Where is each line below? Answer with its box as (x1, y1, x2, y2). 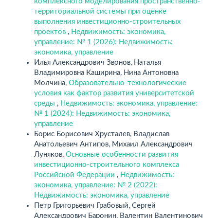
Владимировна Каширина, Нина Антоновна (34, 69, 179, 76)
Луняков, (34, 151, 66, 158)
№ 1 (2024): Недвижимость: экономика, (34, 110, 170, 117)
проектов (34, 28, 68, 36)
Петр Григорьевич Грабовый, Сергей (34, 202, 156, 209)
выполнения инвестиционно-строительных (34, 18, 181, 25)
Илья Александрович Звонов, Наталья (34, 59, 161, 66)
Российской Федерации (34, 171, 117, 179)
